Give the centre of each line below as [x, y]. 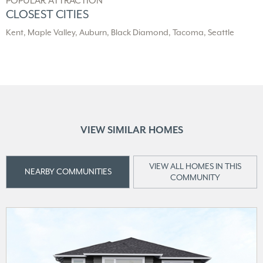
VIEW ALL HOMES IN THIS [195, 166]
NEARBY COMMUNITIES [68, 172]
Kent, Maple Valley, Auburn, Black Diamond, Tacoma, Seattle [120, 32]
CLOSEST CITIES [47, 14]
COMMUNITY [195, 177]
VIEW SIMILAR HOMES [131, 130]
